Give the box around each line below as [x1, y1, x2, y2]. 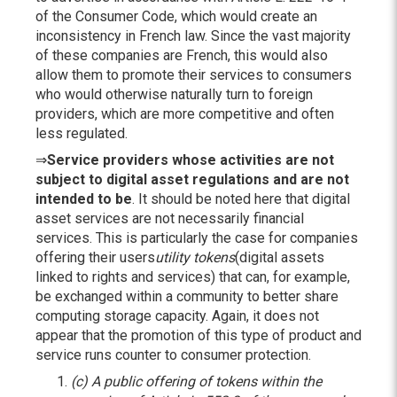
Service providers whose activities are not [47, 152, 334, 168]
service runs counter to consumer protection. [35, 346, 311, 363]
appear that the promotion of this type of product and [35, 327, 362, 344]
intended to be [35, 191, 132, 207]
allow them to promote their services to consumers [35, 66, 352, 83]
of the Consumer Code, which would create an [35, 8, 317, 25]
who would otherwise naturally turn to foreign [35, 86, 313, 103]
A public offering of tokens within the [91, 373, 322, 390]
